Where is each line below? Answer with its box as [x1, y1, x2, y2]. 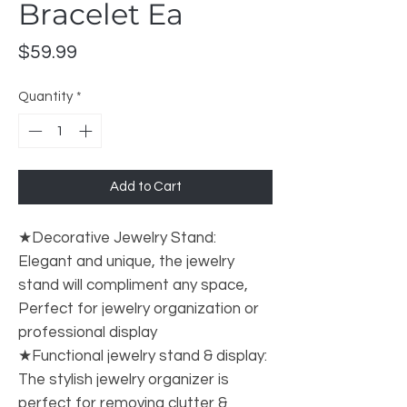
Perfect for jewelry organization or [18, 301, 259, 318]
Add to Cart [109, 180, 182, 194]
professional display [18, 324, 157, 342]
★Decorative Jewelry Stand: [18, 230, 216, 247]
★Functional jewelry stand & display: [18, 348, 267, 365]
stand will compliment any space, [18, 277, 248, 294]
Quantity [18, 89, 73, 104]
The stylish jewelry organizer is [18, 372, 229, 389]
